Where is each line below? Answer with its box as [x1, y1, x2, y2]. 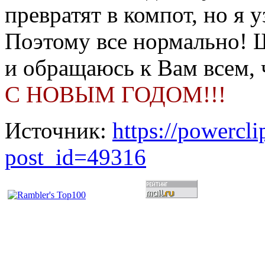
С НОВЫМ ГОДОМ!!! [5, 81, 226, 107]
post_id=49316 [5, 144, 146, 170]
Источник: [5, 117, 112, 143]
